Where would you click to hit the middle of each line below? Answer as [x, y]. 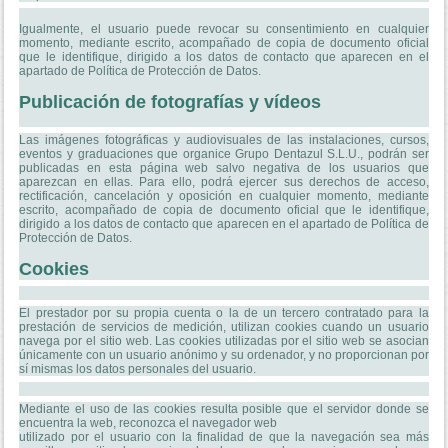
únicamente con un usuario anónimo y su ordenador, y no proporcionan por [224, 354]
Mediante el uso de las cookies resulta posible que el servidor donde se [224, 408]
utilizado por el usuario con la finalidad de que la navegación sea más [224, 436]
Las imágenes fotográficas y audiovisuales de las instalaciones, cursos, [224, 139]
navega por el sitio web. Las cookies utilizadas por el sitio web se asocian [224, 340]
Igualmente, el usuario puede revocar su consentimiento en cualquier [224, 28]
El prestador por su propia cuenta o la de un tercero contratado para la [224, 312]
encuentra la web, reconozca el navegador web [148, 422]
